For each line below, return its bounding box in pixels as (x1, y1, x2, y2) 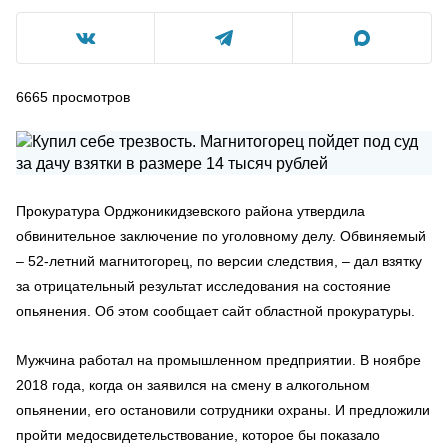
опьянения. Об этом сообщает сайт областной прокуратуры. (16, 303, 415, 319)
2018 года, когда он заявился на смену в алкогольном (16, 377, 370, 393)
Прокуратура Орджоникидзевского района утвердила (16, 203, 365, 219)
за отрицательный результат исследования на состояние (16, 278, 391, 294)
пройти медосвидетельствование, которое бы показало (16, 427, 380, 443)
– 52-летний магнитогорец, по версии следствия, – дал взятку (16, 253, 422, 269)
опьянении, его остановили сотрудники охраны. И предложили (16, 402, 430, 418)
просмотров (52, 89, 130, 105)
